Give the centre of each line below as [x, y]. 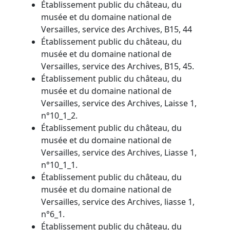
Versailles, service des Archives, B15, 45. [118, 66]
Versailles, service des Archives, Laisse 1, [119, 103]
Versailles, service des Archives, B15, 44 [117, 29]
